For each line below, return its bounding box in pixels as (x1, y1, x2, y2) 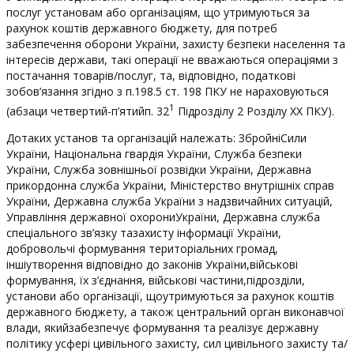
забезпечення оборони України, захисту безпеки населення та (6, 36, 345, 51)
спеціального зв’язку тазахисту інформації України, (6, 224, 281, 240)
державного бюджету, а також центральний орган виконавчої (6, 303, 345, 319)
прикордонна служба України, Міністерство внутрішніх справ (6, 177, 334, 193)
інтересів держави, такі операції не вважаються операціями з (6, 51, 338, 67)
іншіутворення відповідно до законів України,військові (6, 256, 298, 272)
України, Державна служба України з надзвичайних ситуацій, (6, 193, 333, 209)
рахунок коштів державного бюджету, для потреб (6, 20, 277, 36)
